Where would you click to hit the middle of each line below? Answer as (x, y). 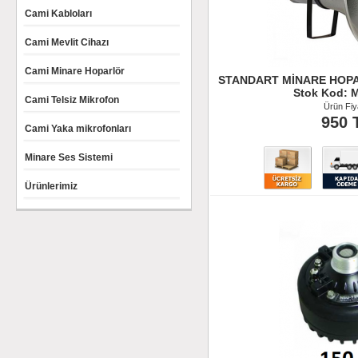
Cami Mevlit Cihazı (67, 42)
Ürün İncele (301, 210)
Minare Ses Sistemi (69, 157)
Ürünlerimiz (51, 186)
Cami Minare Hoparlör (75, 71)
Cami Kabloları (58, 14)
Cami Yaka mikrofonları (78, 129)
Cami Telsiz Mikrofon (72, 100)
